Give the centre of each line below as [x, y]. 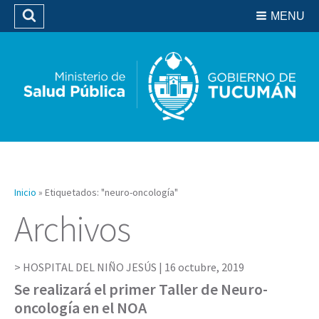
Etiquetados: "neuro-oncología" [111, 192]
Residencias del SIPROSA [162, 15]
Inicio [25, 192]
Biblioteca [162, 34]
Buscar [58, 30]
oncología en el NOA [80, 307]
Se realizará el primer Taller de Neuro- [141, 289]
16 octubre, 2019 [204, 267]
